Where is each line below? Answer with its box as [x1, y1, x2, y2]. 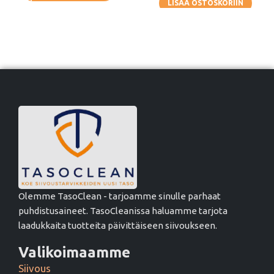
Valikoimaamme [18, 244, 130, 261]
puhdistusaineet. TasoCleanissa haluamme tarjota [18, 206, 228, 217]
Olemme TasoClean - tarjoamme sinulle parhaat [18, 191, 221, 202]
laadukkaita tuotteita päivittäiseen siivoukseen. [18, 220, 217, 231]
